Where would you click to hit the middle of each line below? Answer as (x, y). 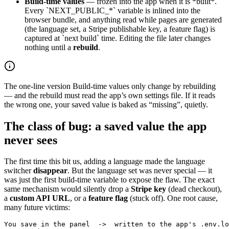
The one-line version (37, 86)
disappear (50, 171)
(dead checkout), (194, 189)
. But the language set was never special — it (140, 171)
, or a (79, 198)
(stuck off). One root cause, (173, 198)
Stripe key (148, 189)
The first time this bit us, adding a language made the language (105, 162)
